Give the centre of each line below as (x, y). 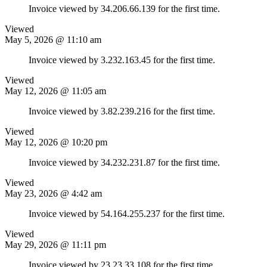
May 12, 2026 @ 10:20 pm (56, 142)
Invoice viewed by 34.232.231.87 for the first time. (124, 162)
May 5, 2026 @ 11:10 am (53, 39)
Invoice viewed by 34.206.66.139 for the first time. (124, 8)
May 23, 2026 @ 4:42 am (53, 193)
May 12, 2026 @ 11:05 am (55, 91)
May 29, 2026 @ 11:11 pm (55, 244)
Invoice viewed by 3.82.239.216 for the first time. (122, 111)
